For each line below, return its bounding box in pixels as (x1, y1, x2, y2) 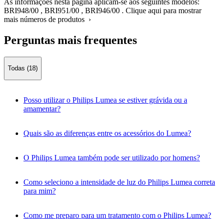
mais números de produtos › (4, 15, 91, 24)
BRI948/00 (4, 6, 39, 15)
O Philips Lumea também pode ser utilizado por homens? (23, 153, 200, 162)
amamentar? (23, 104, 61, 113)
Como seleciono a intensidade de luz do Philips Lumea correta (23, 177, 215, 186)
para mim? (23, 186, 56, 195)
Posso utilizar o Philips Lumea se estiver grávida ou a (23, 95, 187, 104)
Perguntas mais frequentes (4, 34, 137, 47)
